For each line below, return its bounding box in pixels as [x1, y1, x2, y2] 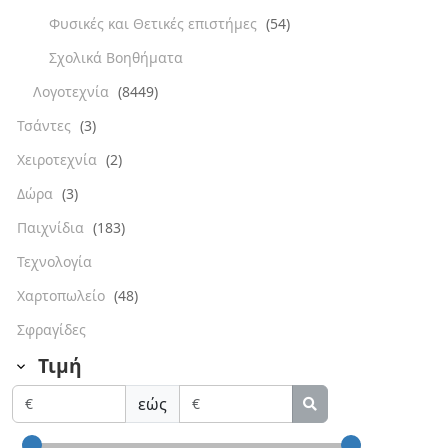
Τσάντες [17, 115, 75, 135]
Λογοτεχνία [33, 81, 113, 101]
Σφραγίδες [17, 319, 86, 339]
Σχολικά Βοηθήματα [49, 47, 183, 67]
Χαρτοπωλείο [17, 285, 109, 305]
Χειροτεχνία [17, 149, 101, 169]
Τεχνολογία [17, 251, 92, 271]
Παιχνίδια [17, 217, 88, 237]
